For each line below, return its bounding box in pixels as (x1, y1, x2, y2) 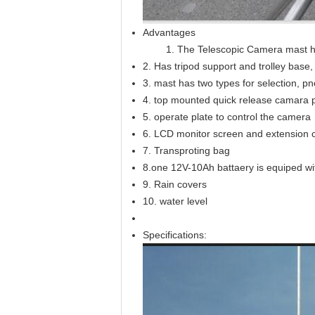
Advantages (143, 27, 195, 38)
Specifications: (143, 229, 207, 240)
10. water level (143, 195, 207, 207)
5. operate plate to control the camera (143, 111, 311, 122)
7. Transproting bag (143, 145, 230, 156)
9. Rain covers (143, 179, 207, 190)
